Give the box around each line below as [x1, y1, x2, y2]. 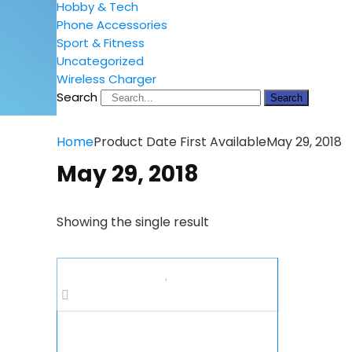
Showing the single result [57, 213, 209, 231]
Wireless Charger [57, 71, 156, 87]
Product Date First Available [93, 133, 266, 151]
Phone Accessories [57, 16, 167, 33]
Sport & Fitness [57, 35, 145, 51]
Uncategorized [57, 53, 144, 69]
